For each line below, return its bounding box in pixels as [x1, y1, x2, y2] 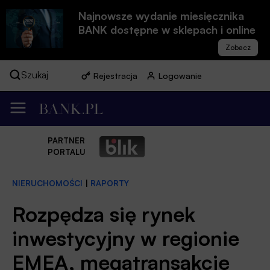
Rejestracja [93, 71, 137, 81]
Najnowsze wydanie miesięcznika [78, 9, 244, 22]
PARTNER [48, 136, 85, 146]
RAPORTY [90, 178, 129, 189]
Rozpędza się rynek [12, 201, 195, 227]
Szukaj [21, 69, 48, 81]
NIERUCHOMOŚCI [12, 178, 83, 189]
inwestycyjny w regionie [12, 225, 239, 251]
